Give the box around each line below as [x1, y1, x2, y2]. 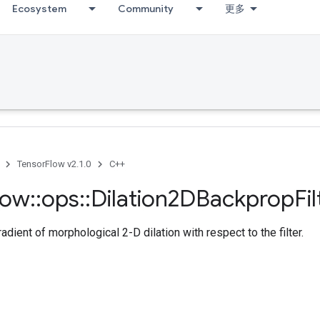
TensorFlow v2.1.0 [17, 159, 91, 169]
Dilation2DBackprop [91, 184, 294, 213]
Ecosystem [12, 2, 66, 15]
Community [118, 2, 174, 15]
